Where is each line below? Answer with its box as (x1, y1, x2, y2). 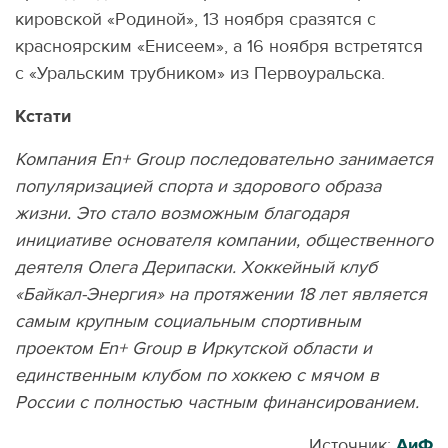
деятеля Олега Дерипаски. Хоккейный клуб (15, 256, 377, 280)
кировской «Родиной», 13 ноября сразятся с (15, 8, 376, 32)
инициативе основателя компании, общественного (15, 229, 433, 253)
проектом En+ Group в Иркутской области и (15, 337, 372, 361)
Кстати (15, 105, 71, 129)
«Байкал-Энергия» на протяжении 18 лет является (15, 283, 427, 307)
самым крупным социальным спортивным (15, 310, 361, 334)
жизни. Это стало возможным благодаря (15, 202, 349, 226)
